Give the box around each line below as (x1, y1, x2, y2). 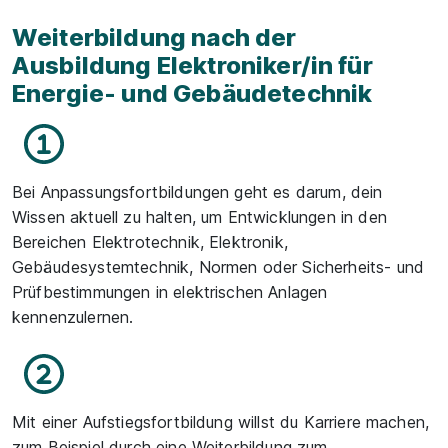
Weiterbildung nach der (12, 22, 297, 52)
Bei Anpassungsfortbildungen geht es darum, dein (12, 181, 383, 202)
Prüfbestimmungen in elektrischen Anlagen (12, 281, 328, 302)
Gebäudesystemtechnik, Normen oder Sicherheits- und (12, 256, 425, 277)
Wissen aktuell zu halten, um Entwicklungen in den (12, 206, 387, 227)
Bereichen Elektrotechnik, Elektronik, (12, 231, 288, 252)
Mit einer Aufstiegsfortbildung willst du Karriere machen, (12, 411, 430, 432)
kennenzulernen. (12, 306, 134, 327)
